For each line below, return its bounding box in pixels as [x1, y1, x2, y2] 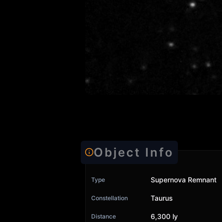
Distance [91, 212, 116, 220]
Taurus [151, 193, 173, 202]
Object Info [94, 145, 174, 160]
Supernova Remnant [151, 175, 217, 184]
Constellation [91, 194, 128, 202]
